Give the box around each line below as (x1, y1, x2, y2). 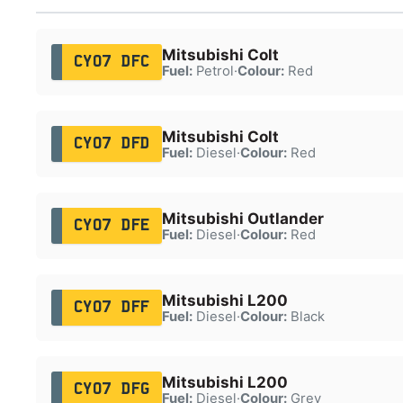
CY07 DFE (73, 218, 150, 233)
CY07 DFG (73, 381, 150, 397)
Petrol (192, 62, 234, 79)
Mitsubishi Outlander (161, 209, 324, 228)
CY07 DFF (73, 300, 150, 315)
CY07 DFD (73, 136, 150, 151)
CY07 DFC (73, 54, 150, 69)
